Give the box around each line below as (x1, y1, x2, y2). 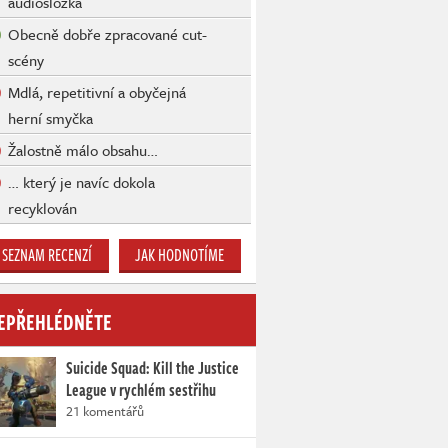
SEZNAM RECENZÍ (2, 243, 93, 268)
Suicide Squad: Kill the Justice (66, 356, 239, 381)
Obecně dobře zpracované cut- (8, 23, 207, 46)
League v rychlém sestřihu (66, 378, 216, 403)
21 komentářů (66, 401, 144, 422)
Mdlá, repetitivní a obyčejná (8, 81, 186, 104)
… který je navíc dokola (8, 171, 155, 194)
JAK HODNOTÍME (135, 243, 225, 268)
